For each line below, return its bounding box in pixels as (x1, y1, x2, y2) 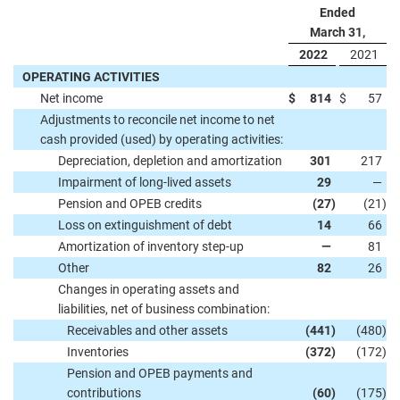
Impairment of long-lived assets (58, 175, 231, 189)
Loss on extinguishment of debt (58, 218, 232, 232)
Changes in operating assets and (58, 282, 239, 296)
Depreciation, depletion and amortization (58, 154, 282, 168)
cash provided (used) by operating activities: (40, 132, 283, 146)
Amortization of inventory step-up (58, 239, 244, 254)
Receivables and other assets (67, 323, 228, 337)
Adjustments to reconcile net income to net (40, 112, 275, 127)
